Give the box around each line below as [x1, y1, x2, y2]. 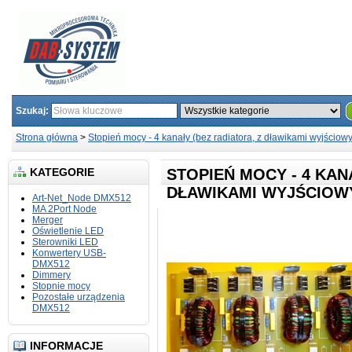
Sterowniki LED [32, 236, 98, 247]
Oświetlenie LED [32, 225, 104, 236]
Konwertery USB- [32, 247, 106, 258]
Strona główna [16, 132, 78, 143]
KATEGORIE [30, 166, 94, 178]
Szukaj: [16, 105, 51, 116]
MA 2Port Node [32, 203, 97, 214]
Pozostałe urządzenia [32, 291, 125, 302]
